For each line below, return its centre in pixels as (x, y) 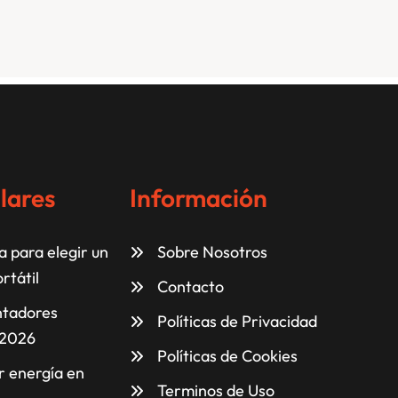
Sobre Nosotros (212, 252)
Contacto (191, 287)
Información (199, 198)
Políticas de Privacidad (237, 322)
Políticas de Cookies (227, 356)
